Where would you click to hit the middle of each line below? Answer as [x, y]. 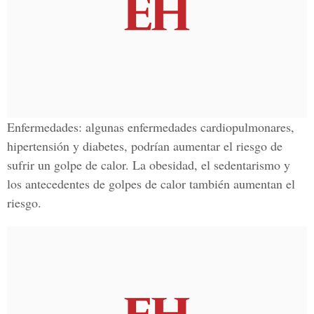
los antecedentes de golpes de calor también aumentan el [151, 184]
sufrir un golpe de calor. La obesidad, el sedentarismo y [149, 165]
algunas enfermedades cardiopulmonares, [188, 127]
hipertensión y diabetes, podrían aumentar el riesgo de [145, 146]
